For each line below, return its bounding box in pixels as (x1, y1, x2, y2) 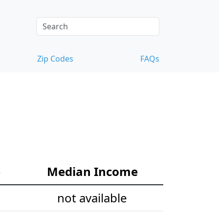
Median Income (46, 163, 138, 180)
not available (57, 190, 127, 206)
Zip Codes (37, 53, 73, 65)
